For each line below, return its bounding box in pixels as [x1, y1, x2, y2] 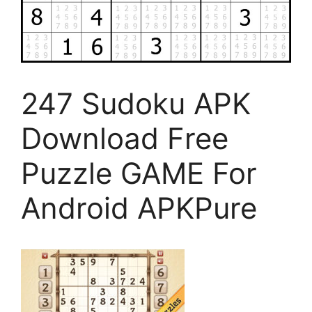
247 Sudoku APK [21, 86, 251, 121]
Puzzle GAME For [21, 155, 257, 191]
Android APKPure [21, 190, 257, 226]
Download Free [21, 120, 228, 156]
